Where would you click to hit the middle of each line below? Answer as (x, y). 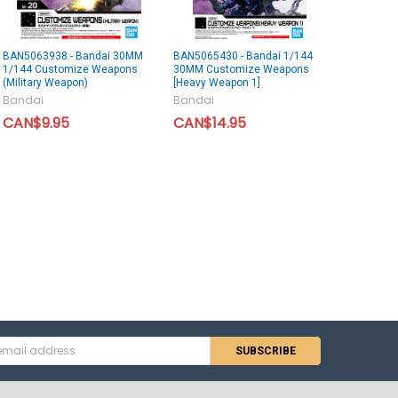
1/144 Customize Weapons (70, 70)
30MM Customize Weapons (241, 70)
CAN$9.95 (36, 123)
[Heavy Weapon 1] (216, 83)
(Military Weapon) (45, 83)
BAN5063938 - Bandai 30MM (72, 56)
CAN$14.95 (209, 123)
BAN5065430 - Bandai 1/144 (243, 56)
